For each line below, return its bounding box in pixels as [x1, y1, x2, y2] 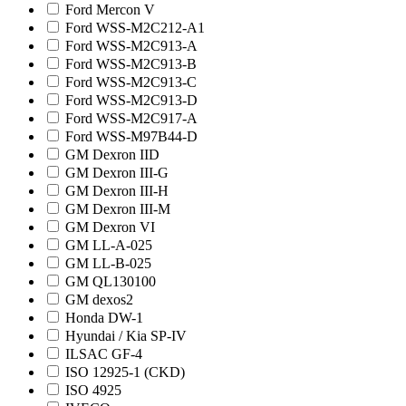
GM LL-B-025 [65, 256, 151, 272]
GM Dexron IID [65, 147, 159, 163]
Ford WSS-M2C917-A [65, 111, 198, 127]
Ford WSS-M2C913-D [65, 92, 198, 109]
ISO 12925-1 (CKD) [65, 364, 185, 381]
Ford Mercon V [65, 2, 155, 18]
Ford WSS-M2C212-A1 [65, 20, 205, 36]
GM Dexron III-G [65, 165, 169, 181]
